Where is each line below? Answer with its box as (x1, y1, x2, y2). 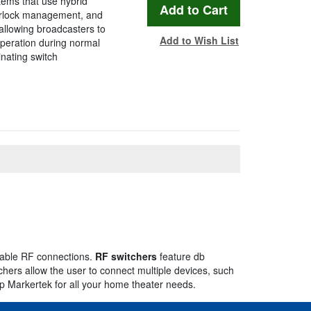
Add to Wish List (160, 33, 239, 48)
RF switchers (95, 249, 157, 264)
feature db (157, 249, 205, 264)
